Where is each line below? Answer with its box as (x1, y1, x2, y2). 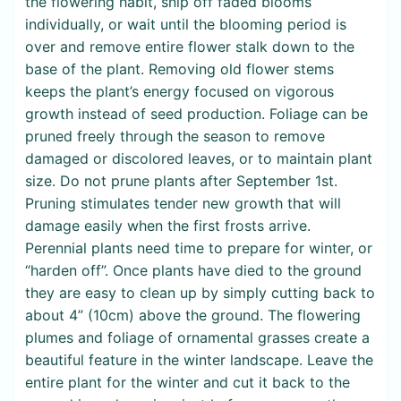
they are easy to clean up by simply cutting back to (25, 283, 375, 302)
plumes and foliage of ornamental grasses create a (25, 328, 370, 346)
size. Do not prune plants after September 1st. (25, 171, 337, 190)
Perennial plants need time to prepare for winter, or (25, 238, 372, 257)
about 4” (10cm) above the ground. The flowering (25, 305, 361, 324)
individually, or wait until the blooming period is (25, 14, 346, 33)
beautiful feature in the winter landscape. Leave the (25, 350, 373, 369)
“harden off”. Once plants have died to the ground (25, 260, 362, 279)
